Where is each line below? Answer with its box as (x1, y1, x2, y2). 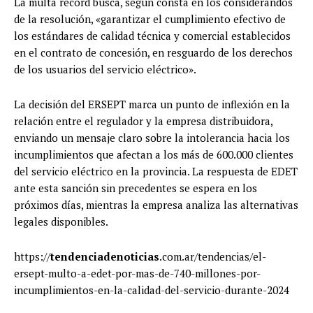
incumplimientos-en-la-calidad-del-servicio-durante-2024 (14, 283, 289, 298)
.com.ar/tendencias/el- (159, 249, 266, 264)
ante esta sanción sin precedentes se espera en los (14, 181, 257, 196)
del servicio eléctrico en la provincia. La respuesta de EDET (14, 164, 298, 179)
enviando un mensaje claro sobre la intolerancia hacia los (14, 131, 290, 145)
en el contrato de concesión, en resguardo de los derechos (14, 45, 293, 60)
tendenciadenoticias (50, 249, 159, 264)
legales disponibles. (14, 214, 108, 229)
